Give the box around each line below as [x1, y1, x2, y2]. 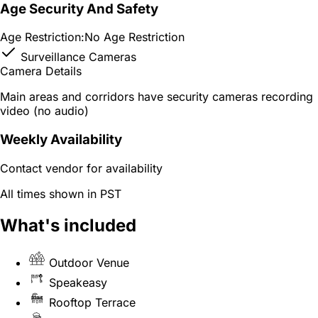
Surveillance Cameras [17, 50, 136, 65]
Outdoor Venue [49, 255, 129, 270]
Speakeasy [49, 275, 107, 290]
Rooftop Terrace [49, 295, 136, 309]
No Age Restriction [84, 30, 185, 45]
